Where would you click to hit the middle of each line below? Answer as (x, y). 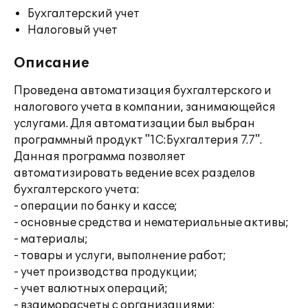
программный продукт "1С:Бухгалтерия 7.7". (138, 140)
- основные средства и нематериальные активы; (151, 223)
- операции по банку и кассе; (96, 206)
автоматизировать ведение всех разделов (134, 173)
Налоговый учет (73, 30)
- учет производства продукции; (106, 272)
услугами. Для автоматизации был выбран (134, 124)
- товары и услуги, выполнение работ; (120, 256)
